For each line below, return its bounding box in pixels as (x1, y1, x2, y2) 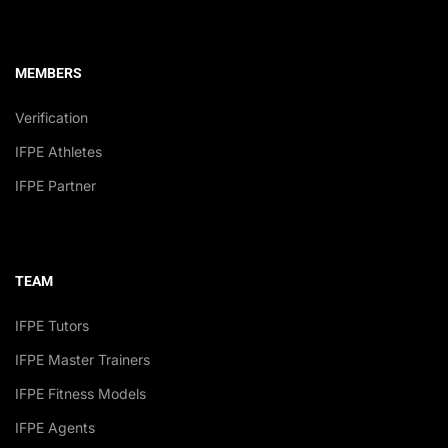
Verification (15, 108, 88, 126)
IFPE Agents (15, 418, 95, 436)
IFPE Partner (15, 176, 96, 194)
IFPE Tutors (15, 316, 89, 334)
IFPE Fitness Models (15, 384, 146, 402)
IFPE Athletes (15, 142, 102, 160)
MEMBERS (15, 64, 82, 81)
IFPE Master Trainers (15, 350, 150, 368)
